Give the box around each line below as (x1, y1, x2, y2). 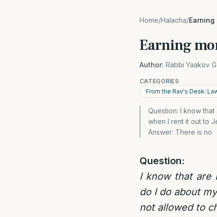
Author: (139, 61, 164, 69)
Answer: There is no (148, 128, 212, 136)
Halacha (161, 16, 186, 24)
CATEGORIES (139, 77, 179, 85)
